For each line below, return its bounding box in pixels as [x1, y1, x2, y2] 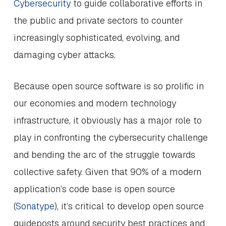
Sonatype [15, 200, 54, 212]
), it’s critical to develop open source [54, 200, 204, 212]
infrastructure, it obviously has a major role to [13, 115, 202, 126]
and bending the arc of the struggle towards [13, 149, 195, 160]
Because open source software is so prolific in [13, 80, 204, 92]
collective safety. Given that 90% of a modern [13, 166, 201, 178]
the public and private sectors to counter [13, 15, 183, 26]
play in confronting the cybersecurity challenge [13, 132, 208, 143]
